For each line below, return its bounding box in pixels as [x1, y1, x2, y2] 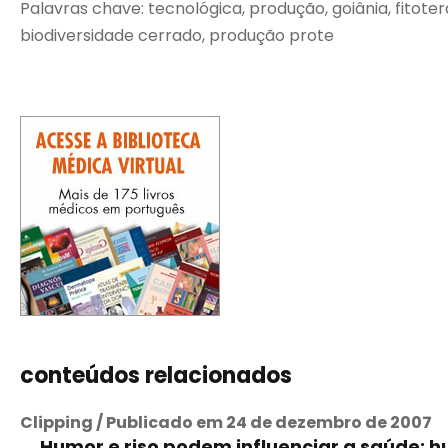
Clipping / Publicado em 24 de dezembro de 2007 [20, 411, 432, 434]
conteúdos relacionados [20, 360, 292, 391]
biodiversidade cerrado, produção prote [20, 24, 334, 47]
